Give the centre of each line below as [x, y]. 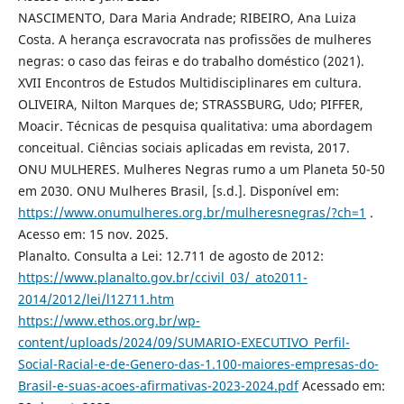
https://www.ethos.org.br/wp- [109, 321]
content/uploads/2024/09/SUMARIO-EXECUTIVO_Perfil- [184, 343]
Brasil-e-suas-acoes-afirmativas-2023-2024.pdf [158, 386]
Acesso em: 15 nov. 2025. [93, 234]
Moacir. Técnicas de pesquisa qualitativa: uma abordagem [195, 126]
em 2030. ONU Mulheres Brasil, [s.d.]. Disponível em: [178, 191]
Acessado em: [341, 386]
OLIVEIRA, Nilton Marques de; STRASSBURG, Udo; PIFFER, [190, 105]
